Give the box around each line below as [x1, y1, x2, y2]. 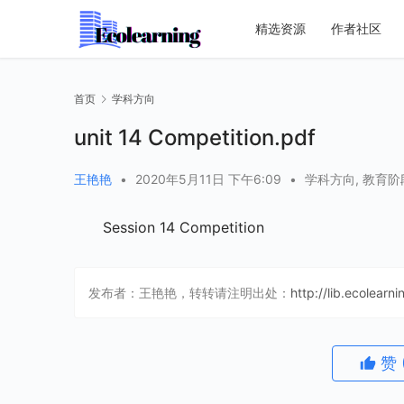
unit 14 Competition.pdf [74, 124, 316, 151]
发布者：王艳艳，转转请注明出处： [88, 285, 290, 301]
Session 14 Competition [103, 218, 264, 237]
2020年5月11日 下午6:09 [135, 171, 285, 188]
